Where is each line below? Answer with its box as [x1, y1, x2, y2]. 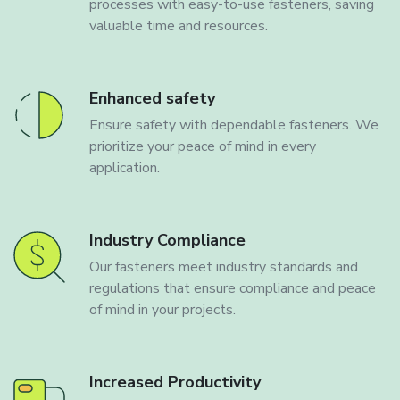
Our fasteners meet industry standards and [89, 257, 358, 278]
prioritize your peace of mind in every [89, 137, 316, 157]
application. [89, 158, 160, 179]
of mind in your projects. [89, 300, 236, 321]
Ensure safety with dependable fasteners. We [89, 115, 379, 136]
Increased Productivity [89, 371, 261, 394]
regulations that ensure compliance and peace [89, 279, 376, 299]
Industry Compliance [89, 229, 246, 252]
